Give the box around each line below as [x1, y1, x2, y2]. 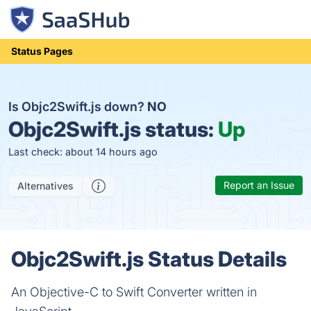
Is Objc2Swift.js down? [8, 99, 147, 114]
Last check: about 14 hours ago [8, 146, 158, 158]
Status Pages [11, 45, 73, 57]
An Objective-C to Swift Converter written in [11, 285, 257, 299]
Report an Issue [224, 179, 294, 191]
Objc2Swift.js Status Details [11, 246, 287, 271]
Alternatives [17, 180, 74, 192]
